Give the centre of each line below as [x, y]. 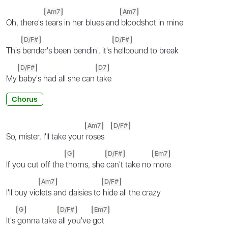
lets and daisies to [71, 192]
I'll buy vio [23, 192]
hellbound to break [146, 50]
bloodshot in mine [152, 22]
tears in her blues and [83, 22]
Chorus [25, 99]
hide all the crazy [132, 192]
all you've [76, 220]
